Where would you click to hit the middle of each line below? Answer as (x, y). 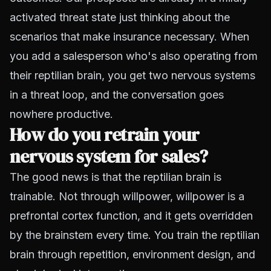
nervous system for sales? (109, 156)
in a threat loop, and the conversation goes (117, 95)
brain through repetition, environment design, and (132, 254)
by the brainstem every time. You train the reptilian (135, 235)
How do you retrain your (104, 135)
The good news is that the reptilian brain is (116, 177)
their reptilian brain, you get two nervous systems (132, 75)
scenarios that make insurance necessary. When (129, 37)
